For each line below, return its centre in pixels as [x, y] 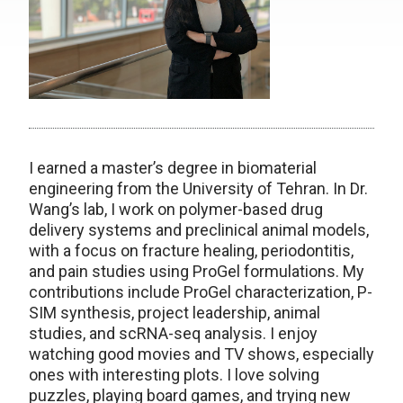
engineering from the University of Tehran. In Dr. [198, 188]
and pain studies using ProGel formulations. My [197, 271]
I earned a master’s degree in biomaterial [173, 167]
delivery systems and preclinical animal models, [199, 229]
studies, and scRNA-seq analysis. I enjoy [173, 333]
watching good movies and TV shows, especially [201, 354]
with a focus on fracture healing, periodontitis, [191, 250]
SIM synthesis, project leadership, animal [175, 312]
